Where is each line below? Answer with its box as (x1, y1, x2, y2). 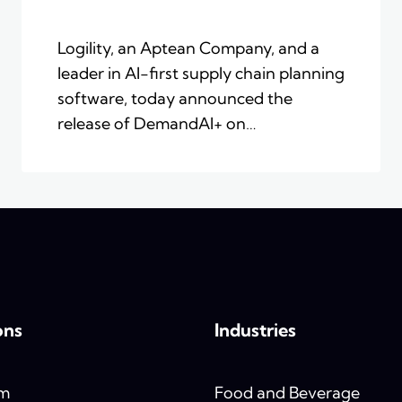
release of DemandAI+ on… (57, 113, 257, 135)
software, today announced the (57, 88, 293, 109)
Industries (214, 319, 296, 342)
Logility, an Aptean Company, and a (57, 38, 319, 59)
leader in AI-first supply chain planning (57, 63, 345, 84)
